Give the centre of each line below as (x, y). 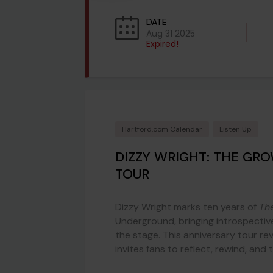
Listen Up (236, 129)
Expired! (162, 44)
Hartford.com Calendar (162, 129)
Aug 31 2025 (171, 34)
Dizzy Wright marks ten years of (187, 207)
